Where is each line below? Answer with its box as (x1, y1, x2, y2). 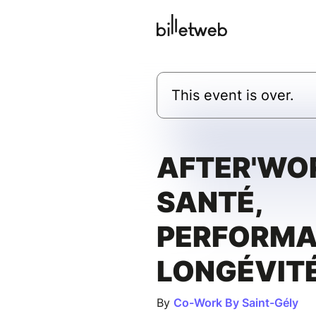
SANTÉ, (157, 185, 262, 220)
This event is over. (171, 87, 294, 104)
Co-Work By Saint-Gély (174, 296, 298, 310)
